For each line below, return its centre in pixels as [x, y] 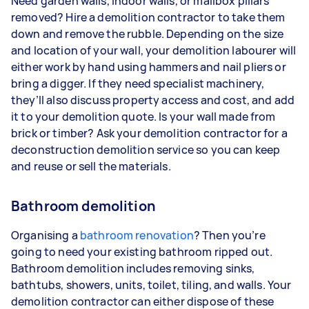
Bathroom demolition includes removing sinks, [133, 268]
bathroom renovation [137, 235]
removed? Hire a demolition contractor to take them [148, 17]
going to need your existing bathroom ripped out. [142, 251]
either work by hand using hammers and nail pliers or [149, 67]
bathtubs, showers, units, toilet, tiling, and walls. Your [151, 285]
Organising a [46, 235]
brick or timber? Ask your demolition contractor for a [149, 133]
